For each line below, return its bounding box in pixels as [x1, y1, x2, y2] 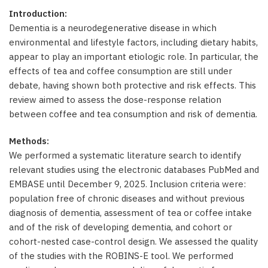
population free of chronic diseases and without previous [9, 193, 245, 204]
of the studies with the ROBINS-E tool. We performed [9, 250, 233, 261]
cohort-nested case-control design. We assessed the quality [9, 236, 258, 247]
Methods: [9, 135, 49, 147]
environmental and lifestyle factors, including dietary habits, [9, 36, 258, 48]
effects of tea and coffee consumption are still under [9, 65, 232, 77]
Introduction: [9, 8, 67, 19]
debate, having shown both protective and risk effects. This [9, 80, 256, 91]
